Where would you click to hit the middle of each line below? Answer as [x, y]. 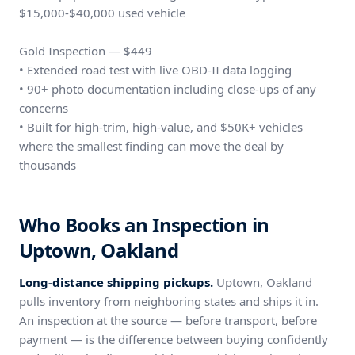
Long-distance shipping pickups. [116, 282]
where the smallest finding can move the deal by [151, 146]
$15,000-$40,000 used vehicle [102, 13]
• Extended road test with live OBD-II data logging [155, 70]
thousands [48, 165]
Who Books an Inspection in [144, 225]
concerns [44, 108]
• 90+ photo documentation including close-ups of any [168, 89]
